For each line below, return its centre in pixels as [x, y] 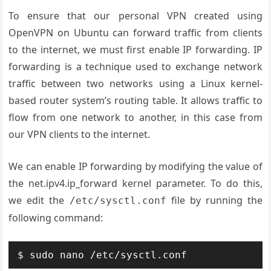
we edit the [39, 200]
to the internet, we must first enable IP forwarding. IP [135, 50]
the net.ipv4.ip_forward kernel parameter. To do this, [135, 183]
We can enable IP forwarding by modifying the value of [135, 166]
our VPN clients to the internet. [80, 134]
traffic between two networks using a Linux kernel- [135, 83]
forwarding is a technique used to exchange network [135, 67]
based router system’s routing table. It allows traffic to [135, 100]
